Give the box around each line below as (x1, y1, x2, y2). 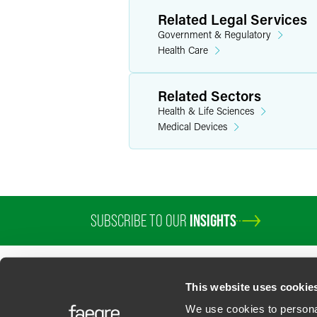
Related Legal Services (158, 10, 307, 28)
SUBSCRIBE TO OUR (91, 211, 190, 230)
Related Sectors (158, 86, 261, 105)
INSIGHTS (190, 211, 236, 230)
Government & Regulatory (158, 28, 271, 41)
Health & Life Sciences (158, 104, 254, 117)
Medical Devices (158, 120, 227, 133)
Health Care (158, 43, 208, 57)
